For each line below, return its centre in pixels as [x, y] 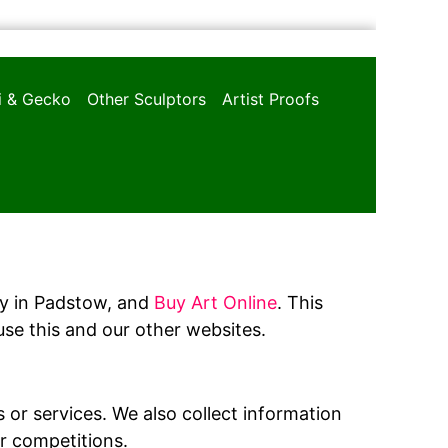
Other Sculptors [146, 99]
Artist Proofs [270, 99]
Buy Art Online [215, 302]
